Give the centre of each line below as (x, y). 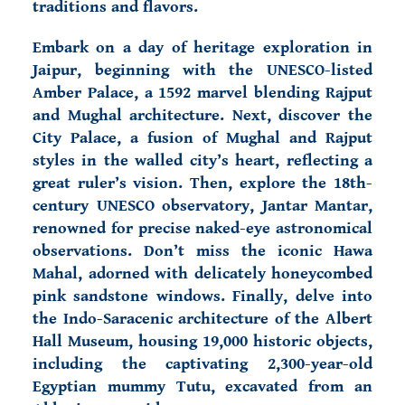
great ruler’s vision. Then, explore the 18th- (202, 183)
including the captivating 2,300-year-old (202, 364)
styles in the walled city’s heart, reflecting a (202, 160)
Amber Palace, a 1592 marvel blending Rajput (202, 93)
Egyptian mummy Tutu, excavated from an (202, 386)
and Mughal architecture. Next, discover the (202, 115)
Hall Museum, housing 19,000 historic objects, (202, 341)
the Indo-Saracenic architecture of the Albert (202, 319)
